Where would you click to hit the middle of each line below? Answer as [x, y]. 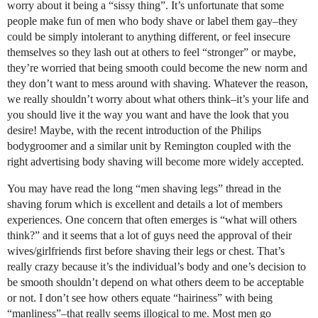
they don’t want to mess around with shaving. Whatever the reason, [158, 83]
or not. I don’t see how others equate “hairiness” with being [140, 298]
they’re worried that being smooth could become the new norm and [157, 68]
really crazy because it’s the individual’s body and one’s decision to [157, 267]
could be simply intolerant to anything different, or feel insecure [149, 37]
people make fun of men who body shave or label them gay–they [152, 21]
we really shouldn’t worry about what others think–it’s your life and [158, 99]
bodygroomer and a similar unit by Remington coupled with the [149, 146]
